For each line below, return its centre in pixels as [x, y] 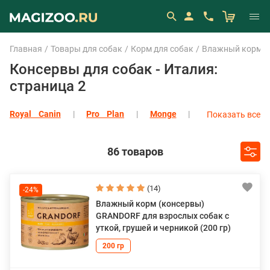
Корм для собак [162, 49]
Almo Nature [33, 146]
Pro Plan [105, 114]
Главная [26, 49]
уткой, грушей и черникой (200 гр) [163, 228]
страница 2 [48, 86]
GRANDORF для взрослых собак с [162, 216]
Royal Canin [35, 114]
